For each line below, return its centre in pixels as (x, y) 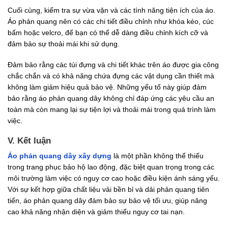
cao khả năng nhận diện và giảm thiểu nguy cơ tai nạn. (96, 212)
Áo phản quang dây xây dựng (60, 156)
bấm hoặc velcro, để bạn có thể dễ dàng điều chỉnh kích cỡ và (108, 33)
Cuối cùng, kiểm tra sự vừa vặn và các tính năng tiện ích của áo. (111, 10)
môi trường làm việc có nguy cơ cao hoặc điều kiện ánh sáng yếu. (114, 178)
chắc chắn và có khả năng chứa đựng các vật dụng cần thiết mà (111, 76)
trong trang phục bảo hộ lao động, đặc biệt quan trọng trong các (111, 167)
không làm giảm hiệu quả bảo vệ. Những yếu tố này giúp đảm (107, 87)
